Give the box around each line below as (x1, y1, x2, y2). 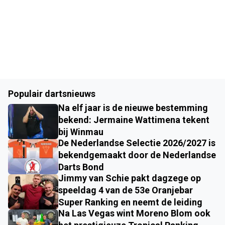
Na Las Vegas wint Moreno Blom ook (58, 208, 210, 219)
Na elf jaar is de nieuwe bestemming (58, 102, 208, 114)
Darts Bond (58, 162, 104, 173)
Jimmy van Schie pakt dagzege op (58, 173, 201, 184)
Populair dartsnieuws (8, 88, 95, 99)
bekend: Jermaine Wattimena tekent (58, 115, 209, 126)
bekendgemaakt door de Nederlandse (58, 150, 216, 161)
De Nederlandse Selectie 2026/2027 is (58, 138, 215, 149)
